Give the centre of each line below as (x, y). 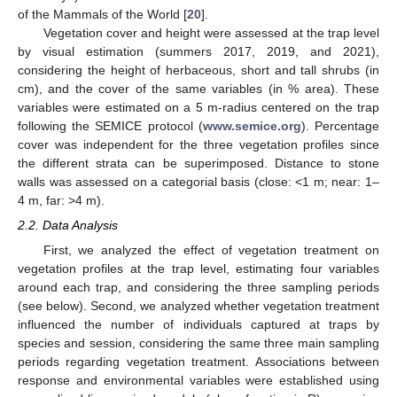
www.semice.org (252, 125)
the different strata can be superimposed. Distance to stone (198, 163)
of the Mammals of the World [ (102, 14)
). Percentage (340, 125)
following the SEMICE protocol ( (110, 125)
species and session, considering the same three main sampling (198, 343)
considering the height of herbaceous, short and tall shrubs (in (198, 70)
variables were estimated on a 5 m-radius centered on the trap (198, 107)
